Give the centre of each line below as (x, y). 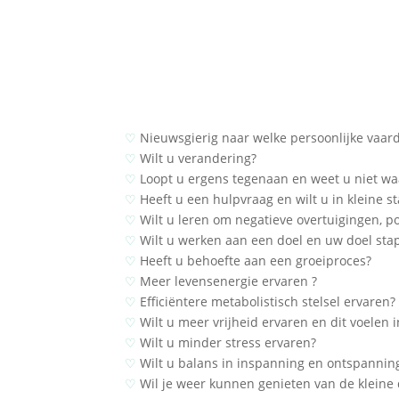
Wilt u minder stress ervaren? (227, 342)
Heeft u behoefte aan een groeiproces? (254, 261)
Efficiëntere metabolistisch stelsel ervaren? (266, 301)
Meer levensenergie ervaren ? (227, 281)
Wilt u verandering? (197, 158)
